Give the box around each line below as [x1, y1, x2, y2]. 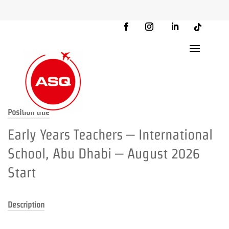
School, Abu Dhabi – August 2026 [8, 146, 200, 161]
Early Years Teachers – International [8, 127, 213, 142]
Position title [8, 108, 50, 117]
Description [8, 200, 44, 209]
